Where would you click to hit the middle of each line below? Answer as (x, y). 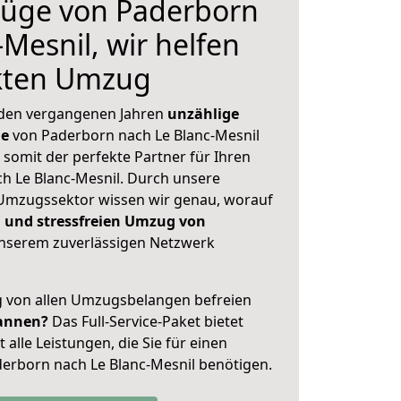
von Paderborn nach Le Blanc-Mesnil (134, 135)
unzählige (203, 114)
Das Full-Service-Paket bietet (146, 321)
